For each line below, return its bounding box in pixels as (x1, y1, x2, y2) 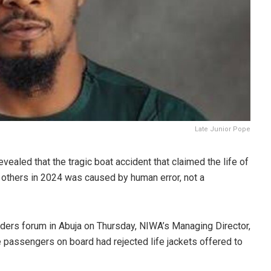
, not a (180, 172, 204, 183)
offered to (197, 236, 243, 247)
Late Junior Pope (195, 125, 250, 133)
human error (131, 172, 180, 183)
